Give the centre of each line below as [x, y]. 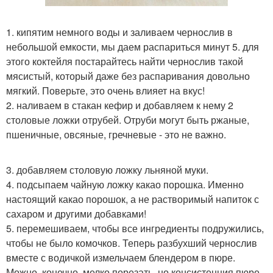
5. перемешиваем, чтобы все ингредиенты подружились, [135, 229]
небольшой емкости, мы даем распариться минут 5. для [133, 47]
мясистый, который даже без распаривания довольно [128, 76]
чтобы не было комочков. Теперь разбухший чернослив [132, 243]
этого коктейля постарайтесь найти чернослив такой [125, 62]
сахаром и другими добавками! [76, 214]
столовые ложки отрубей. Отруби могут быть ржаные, [128, 120]
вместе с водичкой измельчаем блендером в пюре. [121, 258]
